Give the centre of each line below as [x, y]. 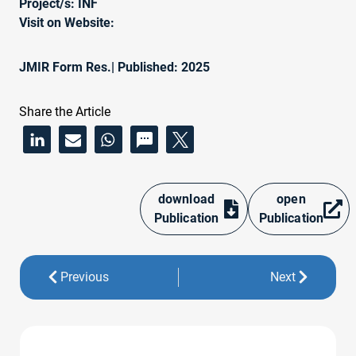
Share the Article [65, 111]
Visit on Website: [67, 22]
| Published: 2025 [161, 67]
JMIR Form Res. [65, 67]
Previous [85, 277]
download [186, 199]
